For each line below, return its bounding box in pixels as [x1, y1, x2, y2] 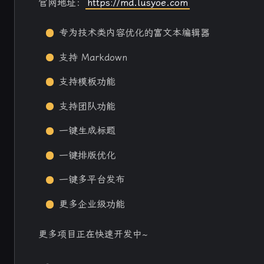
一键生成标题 [59, 125, 116, 137]
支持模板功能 [59, 76, 116, 88]
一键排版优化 [59, 149, 116, 161]
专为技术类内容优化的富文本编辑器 [59, 27, 210, 38]
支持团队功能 [59, 100, 116, 112]
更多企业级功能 [59, 198, 126, 210]
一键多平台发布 [59, 174, 126, 186]
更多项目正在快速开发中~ [38, 229, 148, 240]
